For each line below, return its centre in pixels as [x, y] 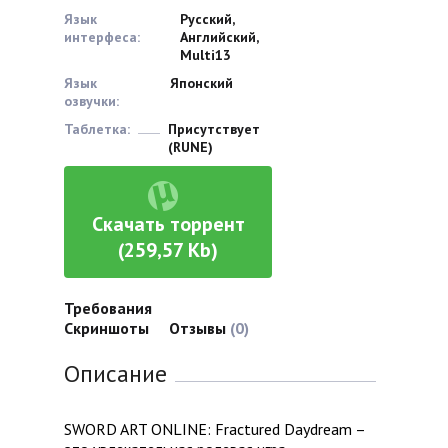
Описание [115, 374]
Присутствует [214, 129]
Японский [202, 83]
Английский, [218, 37]
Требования [108, 308]
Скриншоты [106, 328]
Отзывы [199, 328]
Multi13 [205, 55]
